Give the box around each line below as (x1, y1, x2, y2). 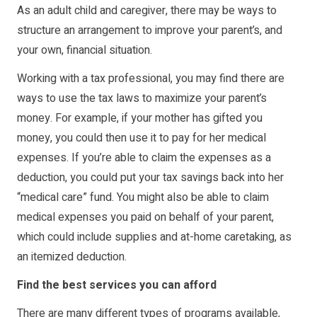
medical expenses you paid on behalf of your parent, (17, 209, 274, 226)
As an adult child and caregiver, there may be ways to (17, 2, 277, 20)
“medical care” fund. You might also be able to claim (17, 189, 269, 207)
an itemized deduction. (17, 248, 127, 266)
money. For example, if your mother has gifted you (17, 110, 263, 127)
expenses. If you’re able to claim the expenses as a (17, 149, 271, 167)
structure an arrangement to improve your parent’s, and (17, 22, 282, 40)
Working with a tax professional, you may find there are (17, 70, 284, 88)
